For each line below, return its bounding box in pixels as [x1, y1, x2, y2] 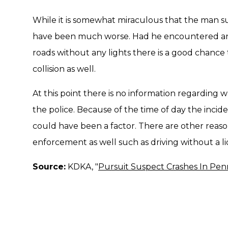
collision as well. [33, 64, 96, 74]
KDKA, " [66, 162, 98, 172]
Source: [33, 162, 66, 172]
